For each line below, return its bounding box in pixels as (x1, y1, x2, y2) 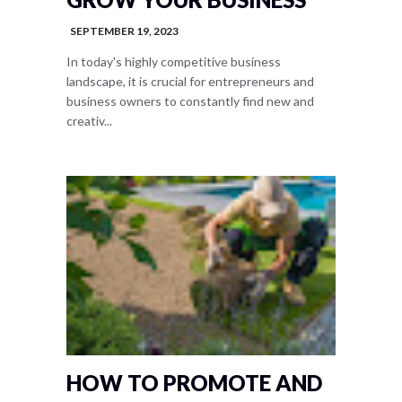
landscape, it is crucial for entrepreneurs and (66, 74, 314, 89)
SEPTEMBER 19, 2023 (70, 24, 179, 38)
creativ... (66, 113, 112, 128)
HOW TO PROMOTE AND (66, 370, 322, 396)
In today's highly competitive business (66, 54, 281, 69)
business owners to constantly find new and (66, 93, 314, 109)
